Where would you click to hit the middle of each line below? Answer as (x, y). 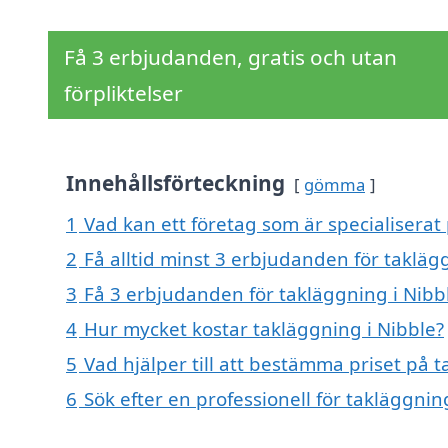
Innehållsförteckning (175, 183)
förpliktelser (123, 93)
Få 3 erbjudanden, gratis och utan (230, 57)
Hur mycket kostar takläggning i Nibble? (264, 329)
